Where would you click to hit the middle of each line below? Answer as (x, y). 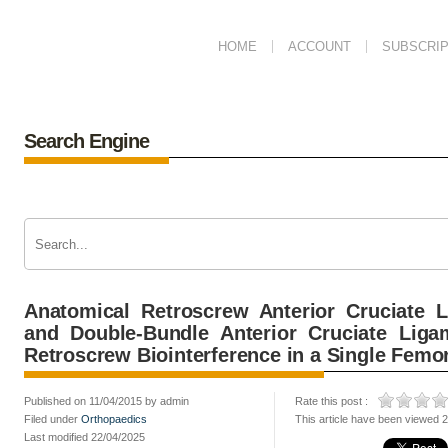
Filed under (52, 419)
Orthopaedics (114, 419)
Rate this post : (331, 401)
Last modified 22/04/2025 (84, 437)
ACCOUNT (319, 46)
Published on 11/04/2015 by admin (106, 401)
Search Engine (86, 141)
